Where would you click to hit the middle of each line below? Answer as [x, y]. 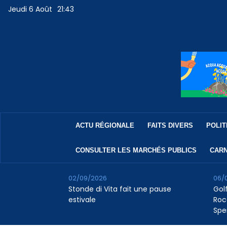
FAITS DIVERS [170, 126]
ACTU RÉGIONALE [105, 126]
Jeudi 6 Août [30, 9]
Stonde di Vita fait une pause [120, 189]
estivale [82, 200]
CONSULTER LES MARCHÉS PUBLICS [136, 150]
